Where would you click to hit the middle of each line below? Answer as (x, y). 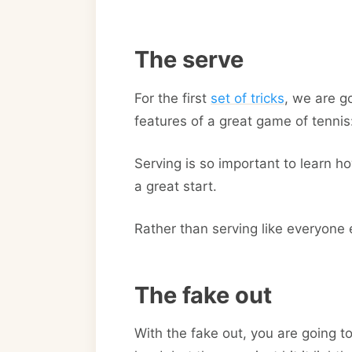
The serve (189, 60)
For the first (172, 98)
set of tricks (247, 98)
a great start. (176, 187)
